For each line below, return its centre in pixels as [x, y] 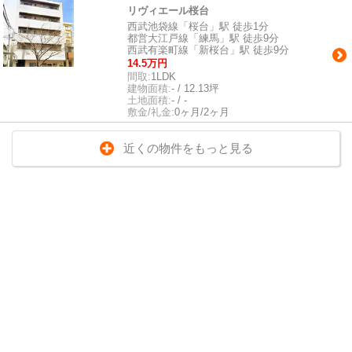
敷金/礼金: [151, 112]
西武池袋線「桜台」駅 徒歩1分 [198, 26]
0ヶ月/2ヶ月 [202, 112]
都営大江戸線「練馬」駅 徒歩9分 [203, 38]
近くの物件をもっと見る [188, 148]
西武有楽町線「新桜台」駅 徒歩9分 [208, 50]
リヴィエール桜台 [168, 11]
